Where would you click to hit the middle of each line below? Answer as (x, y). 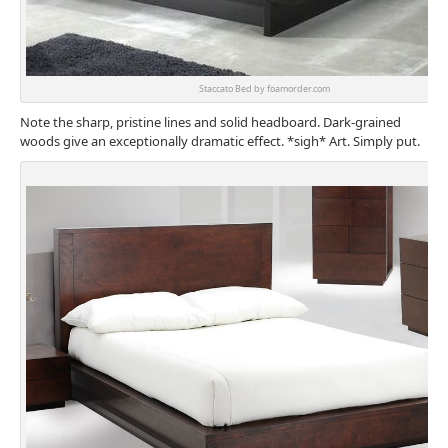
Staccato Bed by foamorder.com (264, 89)
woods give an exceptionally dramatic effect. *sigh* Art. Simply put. (220, 141)
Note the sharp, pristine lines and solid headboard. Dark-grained (210, 122)
